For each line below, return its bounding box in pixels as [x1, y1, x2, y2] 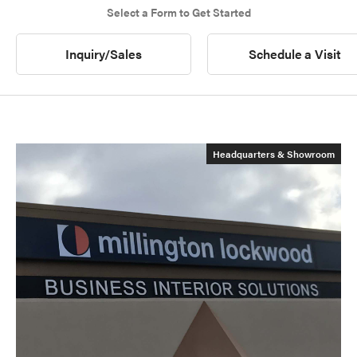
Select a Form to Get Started [106, 4, 251, 20]
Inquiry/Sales [65, 45, 143, 63]
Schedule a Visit [248, 45, 342, 63]
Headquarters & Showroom [213, 147, 335, 161]
